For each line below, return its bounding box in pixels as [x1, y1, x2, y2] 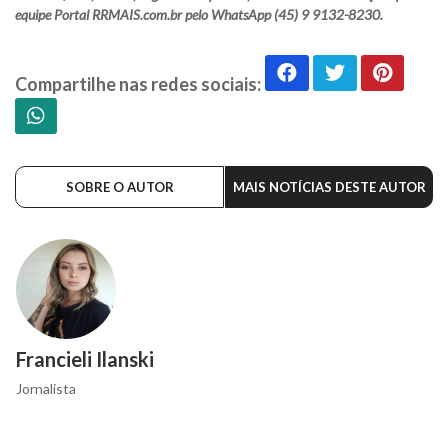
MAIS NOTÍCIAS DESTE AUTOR [232, 179, 426, 196]
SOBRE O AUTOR [65, 179, 174, 196]
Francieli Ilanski [16, 347, 154, 372]
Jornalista [16, 380, 76, 398]
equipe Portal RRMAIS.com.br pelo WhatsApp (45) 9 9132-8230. [15, 6, 383, 24]
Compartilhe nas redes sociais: [15, 73, 261, 96]
